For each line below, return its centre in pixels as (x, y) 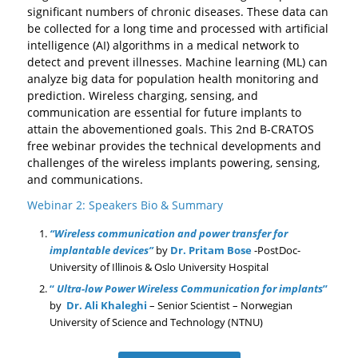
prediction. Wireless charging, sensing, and (143, 95)
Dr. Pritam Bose (211, 251)
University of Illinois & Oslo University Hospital (159, 267)
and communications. (85, 179)
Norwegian (267, 306)
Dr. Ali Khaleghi (107, 306)
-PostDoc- (276, 251)
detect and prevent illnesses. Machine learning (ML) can (177, 62)
